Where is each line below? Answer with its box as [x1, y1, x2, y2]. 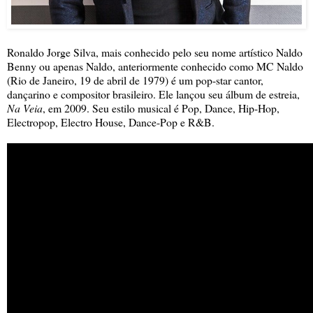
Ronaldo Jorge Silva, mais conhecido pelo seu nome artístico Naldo [7, 45, 303, 60]
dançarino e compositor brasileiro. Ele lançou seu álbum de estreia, [7, 87, 300, 102]
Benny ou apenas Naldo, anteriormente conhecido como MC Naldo [7, 59, 303, 74]
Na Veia [7, 101, 43, 116]
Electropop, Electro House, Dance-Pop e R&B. [7, 115, 214, 130]
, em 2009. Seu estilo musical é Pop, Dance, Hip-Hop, [43, 101, 279, 116]
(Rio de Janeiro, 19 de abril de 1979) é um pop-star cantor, [7, 73, 263, 88]
